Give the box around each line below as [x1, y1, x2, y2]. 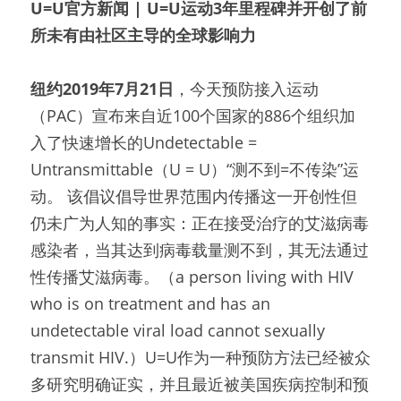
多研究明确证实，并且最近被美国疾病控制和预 [30, 373, 369, 395]
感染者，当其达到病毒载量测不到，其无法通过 [30, 239, 369, 260]
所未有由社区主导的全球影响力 [30, 24, 256, 46]
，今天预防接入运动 [174, 78, 319, 99]
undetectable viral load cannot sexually [30, 320, 325, 341]
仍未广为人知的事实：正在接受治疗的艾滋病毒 [30, 212, 369, 234]
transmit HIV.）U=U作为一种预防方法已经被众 [30, 346, 371, 368]
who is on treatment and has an [30, 293, 270, 314]
